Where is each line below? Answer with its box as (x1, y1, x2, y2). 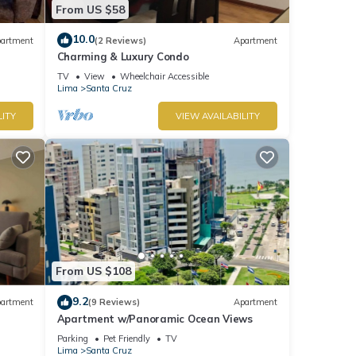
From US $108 (55, 264, 131, 279)
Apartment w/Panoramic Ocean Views (56, 311, 253, 325)
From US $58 (55, 2, 125, 17)
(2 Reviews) (94, 34, 146, 46)
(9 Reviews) (87, 296, 140, 308)
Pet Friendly (103, 332, 150, 344)
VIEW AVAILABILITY (176, 110, 260, 122)
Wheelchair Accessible (119, 71, 209, 83)
